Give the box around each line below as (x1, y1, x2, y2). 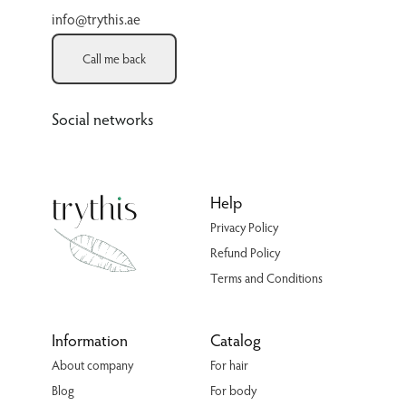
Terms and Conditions (210, 269, 323, 287)
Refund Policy (210, 244, 280, 262)
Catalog (210, 328, 261, 352)
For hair (210, 356, 248, 374)
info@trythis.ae (51, 9, 140, 29)
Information (51, 328, 128, 352)
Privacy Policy (210, 218, 278, 237)
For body (210, 382, 256, 400)
